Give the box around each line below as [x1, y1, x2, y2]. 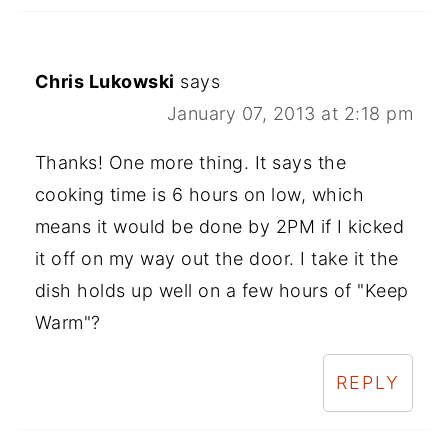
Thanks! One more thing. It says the [34, 152, 347, 174]
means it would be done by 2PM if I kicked [34, 216, 405, 238]
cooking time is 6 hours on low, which [34, 184, 365, 206]
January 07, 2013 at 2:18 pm [166, 103, 414, 125]
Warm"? [34, 312, 101, 334]
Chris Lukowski [34, 71, 175, 93]
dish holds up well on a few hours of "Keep [34, 280, 409, 302]
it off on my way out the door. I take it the [34, 248, 399, 270]
